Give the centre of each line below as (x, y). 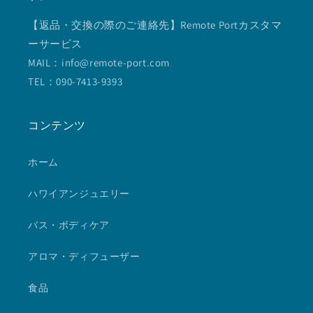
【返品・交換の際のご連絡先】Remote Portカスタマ (155, 25)
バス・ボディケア (69, 225)
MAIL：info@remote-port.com (99, 63)
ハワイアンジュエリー (79, 194)
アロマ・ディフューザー (84, 257)
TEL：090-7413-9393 (75, 82)
